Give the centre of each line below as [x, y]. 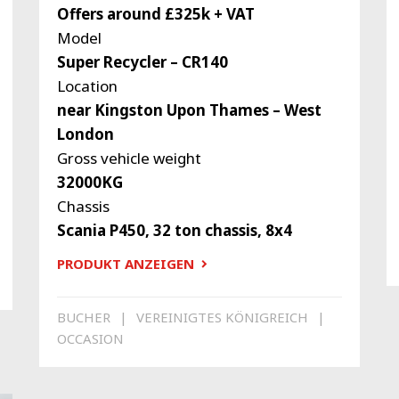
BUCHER [83, 317]
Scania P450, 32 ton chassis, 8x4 [174, 231]
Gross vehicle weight [129, 159]
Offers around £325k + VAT [155, 14]
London [85, 134]
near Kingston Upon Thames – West [189, 110]
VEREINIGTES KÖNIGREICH [222, 317]
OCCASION [90, 338]
